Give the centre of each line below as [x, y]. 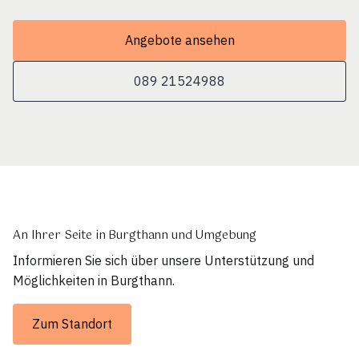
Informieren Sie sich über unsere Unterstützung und [163, 260]
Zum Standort [72, 323]
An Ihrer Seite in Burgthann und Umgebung [135, 236]
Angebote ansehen [179, 40]
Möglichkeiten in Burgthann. [94, 280]
